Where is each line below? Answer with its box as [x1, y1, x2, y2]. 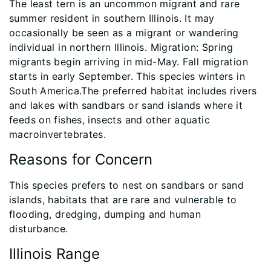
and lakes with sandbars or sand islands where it [9, 99, 243, 112]
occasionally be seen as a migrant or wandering [9, 27, 239, 39]
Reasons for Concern [9, 151, 152, 169]
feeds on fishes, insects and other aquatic [9, 114, 210, 126]
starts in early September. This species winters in [9, 70, 246, 83]
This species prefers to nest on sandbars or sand [9, 179, 244, 192]
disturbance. [9, 223, 68, 235]
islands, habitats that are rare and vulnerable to [9, 194, 237, 206]
